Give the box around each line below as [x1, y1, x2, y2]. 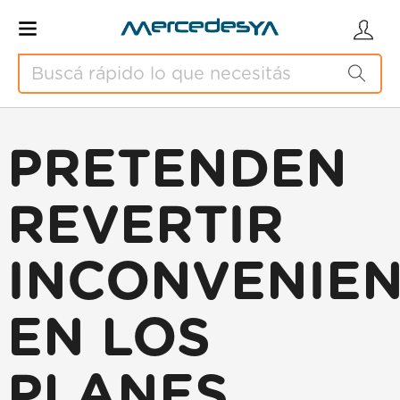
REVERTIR [7, 200, 284, 254]
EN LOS [7, 312, 211, 366]
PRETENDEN [7, 144, 347, 197]
